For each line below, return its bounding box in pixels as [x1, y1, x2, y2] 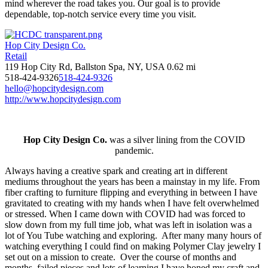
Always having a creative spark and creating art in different [5, 165, 227, 176]
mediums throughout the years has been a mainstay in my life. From [5, 176, 260, 187]
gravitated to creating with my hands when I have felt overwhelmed [5, 197, 259, 208]
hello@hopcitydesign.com [5, 83, 103, 93]
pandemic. [114, 145, 154, 156]
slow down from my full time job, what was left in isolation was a [5, 219, 252, 230]
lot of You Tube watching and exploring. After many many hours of [5, 230, 261, 240]
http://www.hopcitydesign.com [5, 93, 121, 104]
